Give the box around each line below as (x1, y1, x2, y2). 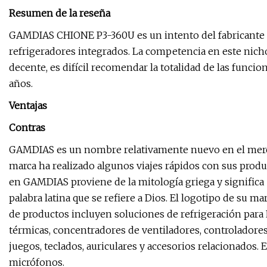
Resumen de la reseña (9, 7, 110, 20)
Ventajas (9, 100, 47, 112)
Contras (9, 122, 45, 134)
